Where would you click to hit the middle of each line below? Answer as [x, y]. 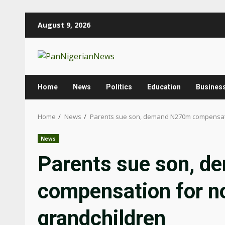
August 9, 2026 [64, 25]
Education [164, 87]
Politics [119, 87]
